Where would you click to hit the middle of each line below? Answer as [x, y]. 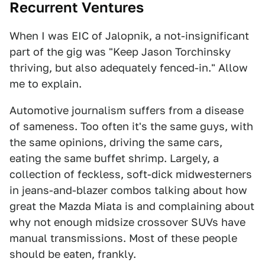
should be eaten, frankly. [73, 254]
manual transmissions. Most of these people [123, 238]
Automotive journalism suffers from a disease [127, 111]
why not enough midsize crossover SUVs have [127, 222]
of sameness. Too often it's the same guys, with [131, 127]
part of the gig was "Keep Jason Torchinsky [120, 52]
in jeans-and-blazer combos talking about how [128, 190]
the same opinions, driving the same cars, [116, 143]
